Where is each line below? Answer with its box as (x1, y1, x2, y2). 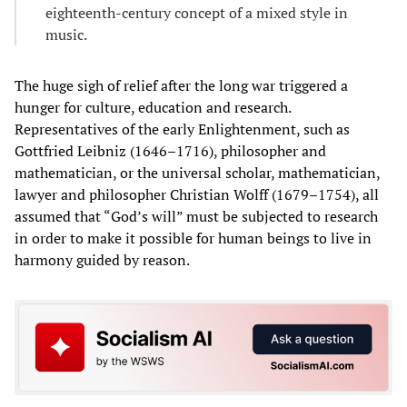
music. (45, 24, 90, 45)
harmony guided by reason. (15, 249, 190, 270)
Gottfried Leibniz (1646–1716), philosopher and (15, 140, 326, 161)
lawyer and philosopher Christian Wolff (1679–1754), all (15, 184, 379, 204)
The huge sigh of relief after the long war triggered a (15, 74, 348, 95)
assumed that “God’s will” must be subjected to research (15, 205, 378, 226)
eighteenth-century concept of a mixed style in (45, 2, 348, 23)
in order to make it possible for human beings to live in (15, 227, 372, 248)
